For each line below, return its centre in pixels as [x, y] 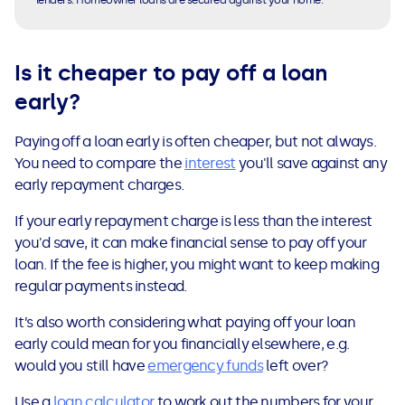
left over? [296, 366]
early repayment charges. [99, 185]
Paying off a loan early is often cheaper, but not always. [196, 142]
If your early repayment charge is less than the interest [193, 221]
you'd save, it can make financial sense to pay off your [191, 243]
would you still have [81, 366]
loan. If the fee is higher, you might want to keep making [197, 265]
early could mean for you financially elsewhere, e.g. [182, 344]
